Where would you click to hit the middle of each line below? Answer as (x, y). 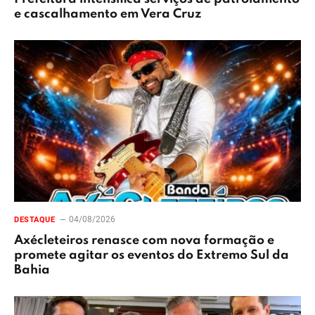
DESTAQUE (35, 219)
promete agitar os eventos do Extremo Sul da (152, 255)
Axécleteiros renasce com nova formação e (144, 240)
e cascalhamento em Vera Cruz (108, 14)
